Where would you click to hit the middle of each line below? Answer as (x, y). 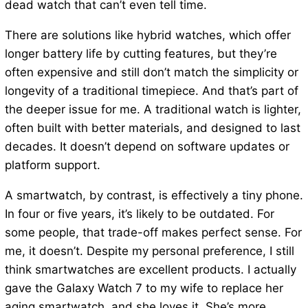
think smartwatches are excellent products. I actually (150, 270)
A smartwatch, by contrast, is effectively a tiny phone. (154, 196)
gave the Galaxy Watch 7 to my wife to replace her (144, 288)
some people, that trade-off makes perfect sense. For (153, 233)
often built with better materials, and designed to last (152, 128)
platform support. (52, 165)
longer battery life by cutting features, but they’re (141, 54)
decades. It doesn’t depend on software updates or (147, 147)
